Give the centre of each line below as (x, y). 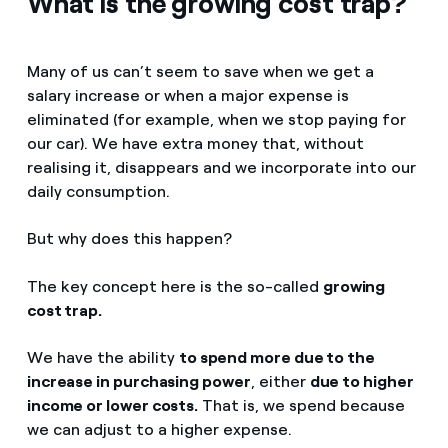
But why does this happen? (129, 239)
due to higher (361, 381)
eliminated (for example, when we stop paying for (216, 120)
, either (280, 381)
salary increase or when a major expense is (187, 96)
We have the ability (102, 357)
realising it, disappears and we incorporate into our (221, 168)
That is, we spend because (302, 405)
